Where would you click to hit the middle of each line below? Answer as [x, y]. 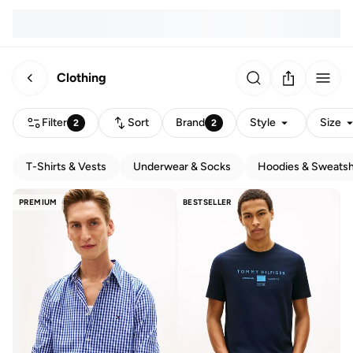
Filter [54, 123]
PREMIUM [38, 202]
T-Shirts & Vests [66, 167]
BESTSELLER [207, 202]
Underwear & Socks [182, 167]
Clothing [82, 77]
